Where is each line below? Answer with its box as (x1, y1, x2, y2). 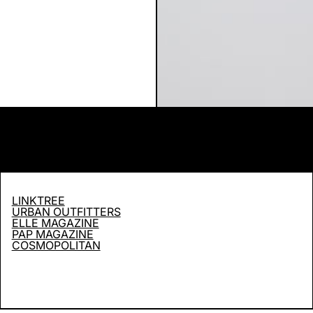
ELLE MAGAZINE (11, 216, 99, 231)
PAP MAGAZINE (11, 227, 94, 242)
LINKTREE (11, 194, 65, 208)
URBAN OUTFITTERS (11, 205, 121, 219)
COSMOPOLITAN (11, 238, 101, 253)
